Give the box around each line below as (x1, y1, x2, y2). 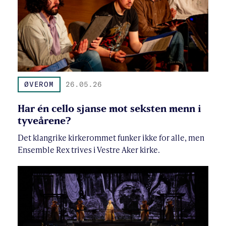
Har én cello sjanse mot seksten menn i (18, 102, 201, 114)
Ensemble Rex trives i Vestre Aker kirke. (18, 143, 160, 155)
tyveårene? (18, 114, 71, 126)
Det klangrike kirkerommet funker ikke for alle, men (18, 131, 204, 143)
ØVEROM (24, 79, 54, 89)
